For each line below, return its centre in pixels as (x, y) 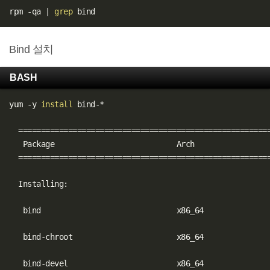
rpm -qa (27, 11)
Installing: (39, 184)
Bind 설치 (31, 49)
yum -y (25, 104)
